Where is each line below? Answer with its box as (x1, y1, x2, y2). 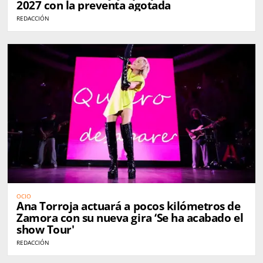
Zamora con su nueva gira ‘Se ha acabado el (16, 210, 244, 226)
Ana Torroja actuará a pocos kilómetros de (16, 198, 241, 214)
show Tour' (16, 222, 75, 238)
